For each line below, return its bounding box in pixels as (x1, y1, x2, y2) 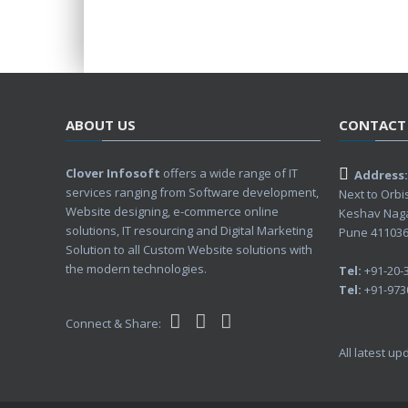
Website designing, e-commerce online (66, 202, 279, 219)
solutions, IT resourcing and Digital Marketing (66, 221, 312, 239)
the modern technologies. (66, 260, 207, 277)
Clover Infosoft (66, 164, 160, 181)
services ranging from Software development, (66, 183, 319, 200)
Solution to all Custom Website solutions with (66, 240, 312, 258)
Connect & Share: (66, 314, 164, 331)
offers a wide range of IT (160, 164, 298, 181)
